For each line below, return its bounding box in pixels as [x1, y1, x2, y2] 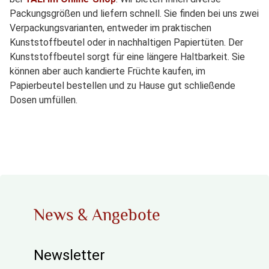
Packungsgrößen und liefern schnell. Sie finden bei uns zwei [10, 8, 259, 20]
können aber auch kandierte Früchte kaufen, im [10, 65, 205, 77]
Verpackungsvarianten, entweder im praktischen [10, 22, 211, 34]
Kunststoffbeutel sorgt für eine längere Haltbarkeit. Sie [10, 51, 245, 63]
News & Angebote [34, 205, 160, 225]
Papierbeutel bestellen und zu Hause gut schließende [10, 80, 235, 92]
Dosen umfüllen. [10, 94, 77, 106]
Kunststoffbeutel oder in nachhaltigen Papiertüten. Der [10, 37, 243, 49]
